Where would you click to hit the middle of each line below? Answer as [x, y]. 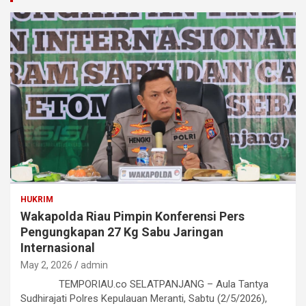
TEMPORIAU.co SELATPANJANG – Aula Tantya [144, 284]
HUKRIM [37, 199]
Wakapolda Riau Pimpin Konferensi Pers [133, 216]
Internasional [58, 248]
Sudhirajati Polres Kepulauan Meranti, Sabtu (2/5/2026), [144, 298]
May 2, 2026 [46, 265]
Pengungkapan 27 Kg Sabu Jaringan [122, 232]
